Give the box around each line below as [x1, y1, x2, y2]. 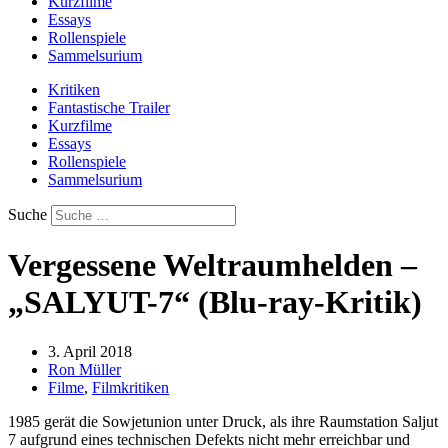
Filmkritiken [92, 378, 169, 396]
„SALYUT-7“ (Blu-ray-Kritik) [8, 284, 422, 321]
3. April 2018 [48, 342, 132, 360]
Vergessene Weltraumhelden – [8, 247, 417, 284]
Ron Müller [48, 360, 121, 378]
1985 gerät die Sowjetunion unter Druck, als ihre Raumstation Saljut [8, 412, 438, 430]
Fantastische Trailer [48, 99, 170, 116]
